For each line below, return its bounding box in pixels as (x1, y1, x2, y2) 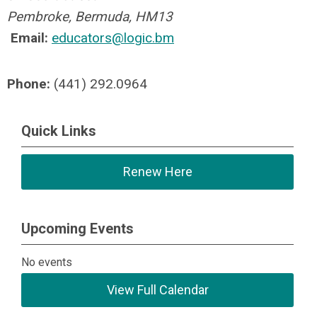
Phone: (7, 75, 50, 92)
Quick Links (21, 122, 96, 139)
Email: (11, 29, 48, 46)
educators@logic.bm (52, 29, 174, 46)
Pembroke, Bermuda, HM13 (7, 8, 173, 25)
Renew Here (122, 164, 192, 179)
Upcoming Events (21, 220, 134, 237)
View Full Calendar (106, 282, 209, 297)
